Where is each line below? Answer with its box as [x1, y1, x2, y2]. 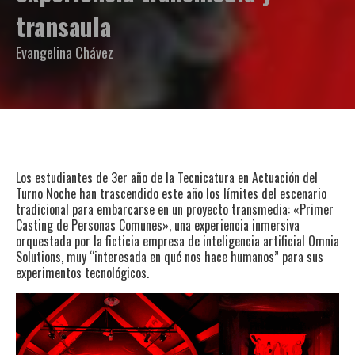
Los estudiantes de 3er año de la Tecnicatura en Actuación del [16, 168, 318, 188]
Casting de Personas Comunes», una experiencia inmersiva [16, 216, 300, 235]
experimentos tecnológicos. [16, 263, 149, 283]
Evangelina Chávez [16, 42, 113, 63]
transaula [16, 7, 111, 45]
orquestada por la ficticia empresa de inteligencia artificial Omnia [16, 231, 339, 251]
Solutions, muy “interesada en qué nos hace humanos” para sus [16, 247, 323, 267]
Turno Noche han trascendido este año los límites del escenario [16, 184, 326, 204]
